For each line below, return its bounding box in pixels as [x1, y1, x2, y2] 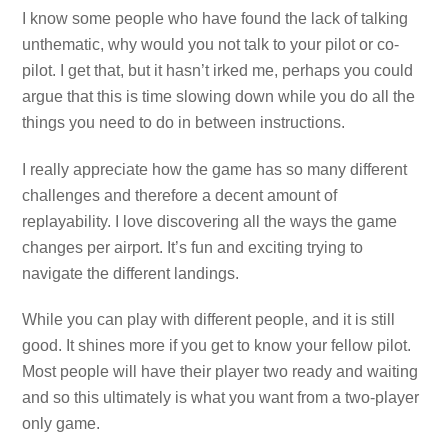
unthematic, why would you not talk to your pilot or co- [22, 35, 400, 53]
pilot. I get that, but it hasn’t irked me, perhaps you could [22, 61, 414, 79]
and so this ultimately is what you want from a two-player [22, 389, 420, 407]
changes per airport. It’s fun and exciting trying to [22, 238, 364, 256]
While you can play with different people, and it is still [22, 311, 396, 329]
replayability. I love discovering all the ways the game [22, 212, 398, 230]
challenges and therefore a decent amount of [22, 186, 338, 204]
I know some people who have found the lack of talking [22, 9, 409, 27]
